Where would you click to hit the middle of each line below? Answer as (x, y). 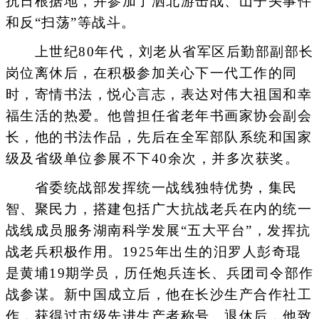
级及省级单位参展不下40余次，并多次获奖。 (152, 158)
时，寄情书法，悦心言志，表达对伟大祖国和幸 (158, 94)
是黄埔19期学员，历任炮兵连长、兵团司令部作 (159, 273)
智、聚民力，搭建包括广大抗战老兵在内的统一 (158, 209)
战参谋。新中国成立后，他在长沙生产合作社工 (158, 295)
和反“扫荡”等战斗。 (70, 22)
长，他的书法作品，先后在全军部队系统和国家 (158, 137)
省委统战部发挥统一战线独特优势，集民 (151, 188)
